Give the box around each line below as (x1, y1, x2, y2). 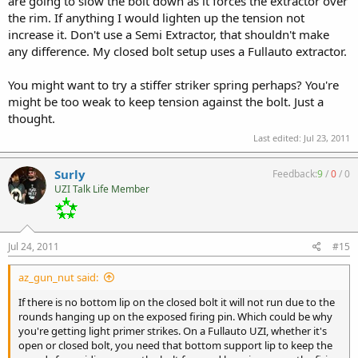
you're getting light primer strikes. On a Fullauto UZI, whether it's (18, 323, 327, 338)
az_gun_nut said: (18, 269, 98, 284)
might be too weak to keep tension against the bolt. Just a (8, 93, 324, 109)
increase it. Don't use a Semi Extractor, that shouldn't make (8, 26, 329, 42)
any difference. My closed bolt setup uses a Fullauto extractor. (8, 43, 347, 59)
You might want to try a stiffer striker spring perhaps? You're (8, 77, 339, 93)
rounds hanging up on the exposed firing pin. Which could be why (18, 308, 332, 324)
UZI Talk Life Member (54, 181, 149, 196)
